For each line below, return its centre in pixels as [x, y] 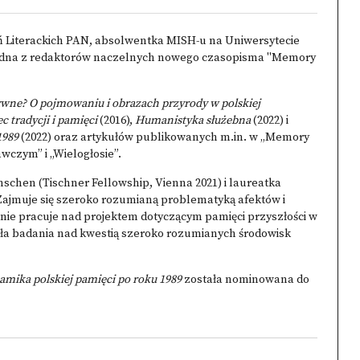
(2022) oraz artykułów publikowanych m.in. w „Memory [164, 137]
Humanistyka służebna [193, 121]
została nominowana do [245, 280]
